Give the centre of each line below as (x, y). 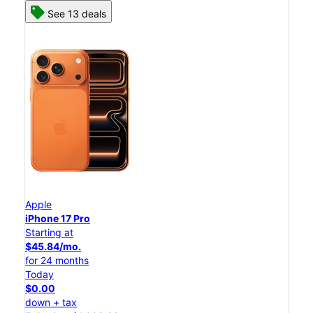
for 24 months (57, 261)
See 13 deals (77, 14)
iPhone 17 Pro (58, 219)
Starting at (49, 233)
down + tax (51, 303)
